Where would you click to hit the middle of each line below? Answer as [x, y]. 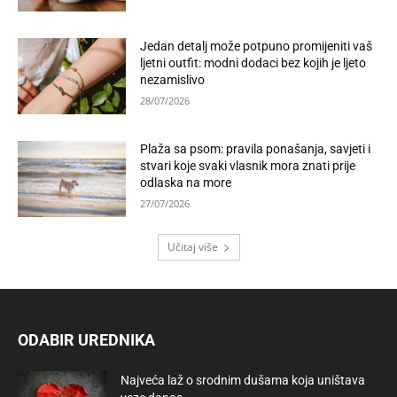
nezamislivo [173, 80]
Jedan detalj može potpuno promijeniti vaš [257, 47]
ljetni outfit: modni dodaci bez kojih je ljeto [253, 63]
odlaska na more [186, 182]
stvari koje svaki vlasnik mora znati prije [248, 165]
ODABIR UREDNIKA [86, 340]
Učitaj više [192, 247]
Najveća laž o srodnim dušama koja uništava [243, 381]
